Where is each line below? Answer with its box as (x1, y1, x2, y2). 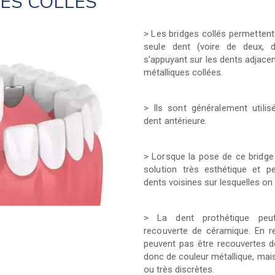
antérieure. (164, 115, 207, 126)
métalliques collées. (144, 67, 223, 78)
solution (144, 164, 183, 175)
